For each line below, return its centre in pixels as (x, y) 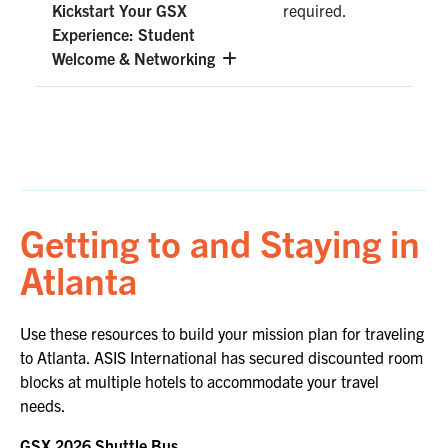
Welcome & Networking (135, 58)
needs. (43, 405)
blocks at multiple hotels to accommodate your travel (199, 381)
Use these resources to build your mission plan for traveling (222, 333)
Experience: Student (123, 34)
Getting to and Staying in (220, 242)
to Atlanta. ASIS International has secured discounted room (221, 357)
